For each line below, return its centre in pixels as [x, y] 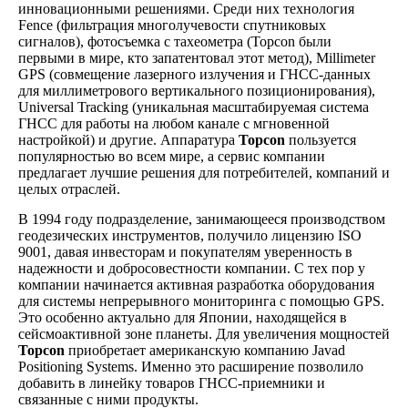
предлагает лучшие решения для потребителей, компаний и [204, 173]
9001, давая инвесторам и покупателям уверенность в [185, 252]
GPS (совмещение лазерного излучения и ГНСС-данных [194, 74]
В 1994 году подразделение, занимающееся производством [202, 219]
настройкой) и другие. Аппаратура [128, 140]
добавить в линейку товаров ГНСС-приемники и [172, 383]
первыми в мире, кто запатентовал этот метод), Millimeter [197, 58]
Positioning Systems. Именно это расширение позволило [191, 367]
